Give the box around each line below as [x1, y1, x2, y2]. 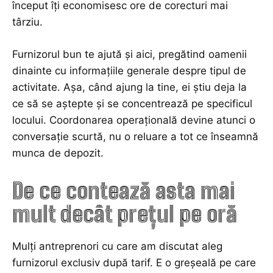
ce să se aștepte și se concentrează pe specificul [12, 97, 252, 110]
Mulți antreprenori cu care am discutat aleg [12, 240, 222, 253]
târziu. [12, 16, 43, 29]
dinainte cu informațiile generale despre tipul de [12, 65, 246, 77]
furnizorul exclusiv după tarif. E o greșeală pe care [12, 257, 256, 269]
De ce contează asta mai [12, 178, 235, 205]
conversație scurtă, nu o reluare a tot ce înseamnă [12, 130, 258, 143]
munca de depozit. [12, 147, 104, 160]
